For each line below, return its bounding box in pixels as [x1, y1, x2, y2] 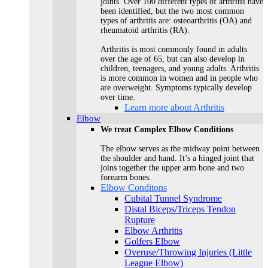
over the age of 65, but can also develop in [100, 54, 245, 63]
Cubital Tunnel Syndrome [124, 193, 222, 203]
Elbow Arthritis [124, 226, 182, 236]
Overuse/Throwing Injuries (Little [124, 247, 252, 257]
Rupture [124, 215, 155, 225]
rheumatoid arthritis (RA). [100, 26, 190, 35]
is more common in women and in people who [100, 74, 258, 83]
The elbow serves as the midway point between [100, 144, 260, 153]
